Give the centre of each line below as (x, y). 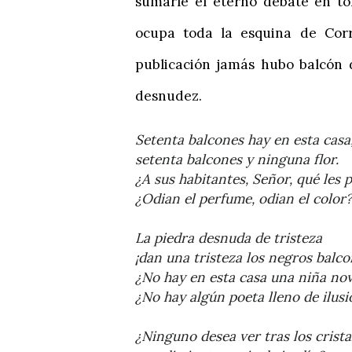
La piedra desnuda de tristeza (229, 238)
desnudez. (169, 95)
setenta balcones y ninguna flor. (237, 159)
